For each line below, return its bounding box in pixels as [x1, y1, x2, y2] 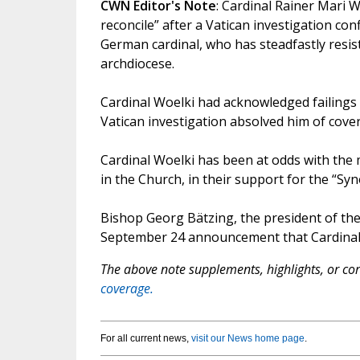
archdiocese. [100, 55, 174, 73]
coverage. [100, 280, 153, 298]
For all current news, [100, 333, 191, 345]
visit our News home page [190, 333, 305, 345]
